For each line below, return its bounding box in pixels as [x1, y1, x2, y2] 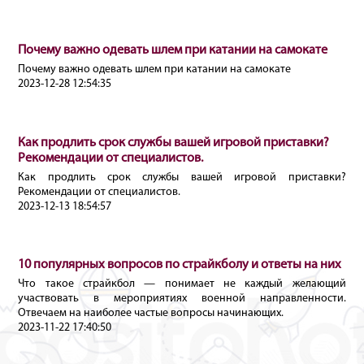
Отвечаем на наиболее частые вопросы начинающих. [18, 307, 284, 319]
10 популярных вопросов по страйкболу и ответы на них [18, 258, 342, 271]
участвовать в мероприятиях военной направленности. [18, 292, 346, 305]
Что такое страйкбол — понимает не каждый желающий [18, 278, 346, 290]
